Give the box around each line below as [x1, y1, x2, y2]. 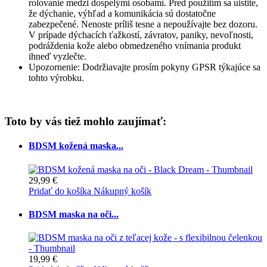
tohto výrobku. [29, 73, 84, 83]
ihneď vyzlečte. [29, 51, 86, 62]
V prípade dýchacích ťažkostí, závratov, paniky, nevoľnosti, [29, 30, 253, 41]
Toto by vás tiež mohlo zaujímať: [5, 115, 166, 128]
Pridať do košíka [29, 185, 91, 196]
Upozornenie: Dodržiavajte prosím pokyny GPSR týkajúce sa [29, 62, 260, 73]
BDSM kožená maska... [29, 141, 123, 151]
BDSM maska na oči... [29, 209, 119, 219]
